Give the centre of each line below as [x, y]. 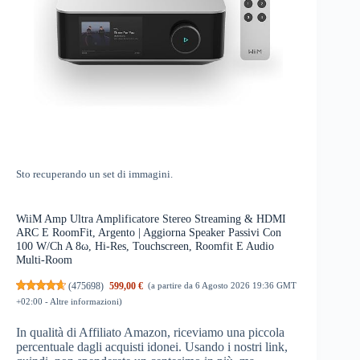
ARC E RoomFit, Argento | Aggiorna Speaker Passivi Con [149, 233]
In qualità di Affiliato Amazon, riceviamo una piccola [150, 333]
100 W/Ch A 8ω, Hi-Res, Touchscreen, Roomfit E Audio [145, 246]
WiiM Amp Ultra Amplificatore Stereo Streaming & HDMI [151, 219]
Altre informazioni [84, 301]
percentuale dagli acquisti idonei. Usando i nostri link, [152, 347]
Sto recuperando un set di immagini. [94, 175]
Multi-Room [44, 260]
